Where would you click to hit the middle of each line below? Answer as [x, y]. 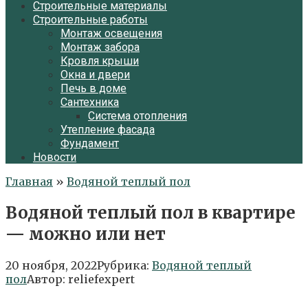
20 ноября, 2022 [51, 265]
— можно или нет [86, 234]
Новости [55, 157]
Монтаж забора [100, 47]
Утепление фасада [108, 130]
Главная [29, 181]
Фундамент [90, 143]
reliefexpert [101, 279]
